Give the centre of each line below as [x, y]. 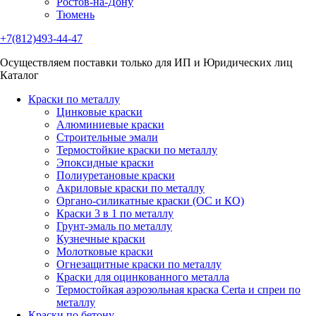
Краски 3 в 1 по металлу [115, 213]
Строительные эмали [107, 137]
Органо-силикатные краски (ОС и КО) [150, 201]
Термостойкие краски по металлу [137, 150]
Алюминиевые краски [110, 124]
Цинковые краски [99, 112]
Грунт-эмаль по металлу [114, 226]
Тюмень [75, 14]
